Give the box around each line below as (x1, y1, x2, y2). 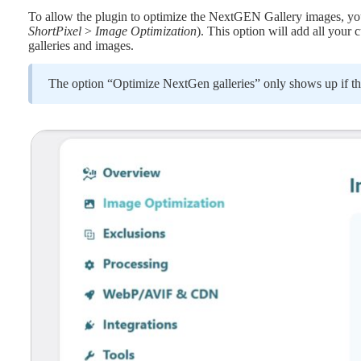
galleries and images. (28, 38, 134, 52)
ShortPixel (28, 23, 85, 38)
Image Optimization (95, 23, 197, 38)
